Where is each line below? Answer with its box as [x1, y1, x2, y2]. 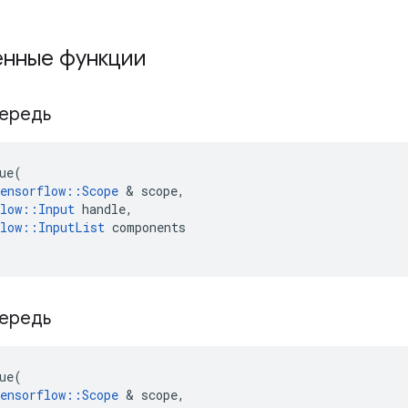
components [112, 218, 186, 236]
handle [82, 199, 126, 218]
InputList [38, 218, 105, 236]
